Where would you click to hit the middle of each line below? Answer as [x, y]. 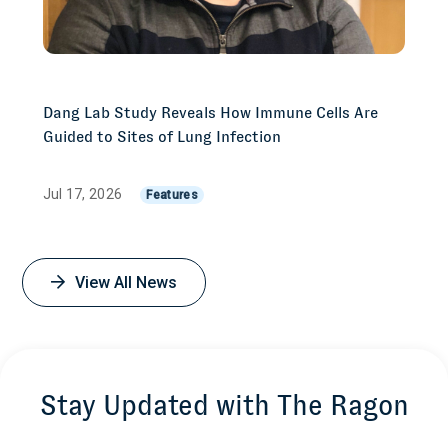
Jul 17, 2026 [84, 193]
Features [172, 194]
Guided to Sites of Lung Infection [161, 136]
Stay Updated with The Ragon [224, 405]
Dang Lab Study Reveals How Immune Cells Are [210, 112]
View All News [126, 282]
